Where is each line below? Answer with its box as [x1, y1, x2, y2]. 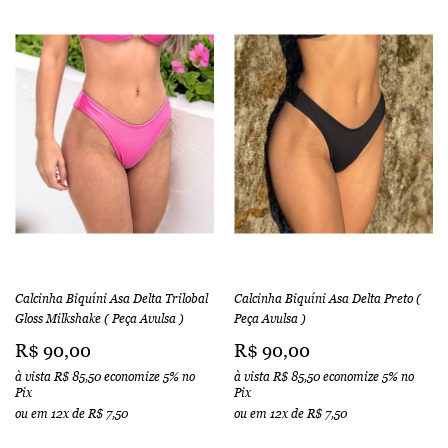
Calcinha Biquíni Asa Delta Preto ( [234, 291, 421, 306]
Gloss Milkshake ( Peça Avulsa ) [15, 311, 184, 326]
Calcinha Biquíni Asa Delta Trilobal [15, 291, 208, 306]
